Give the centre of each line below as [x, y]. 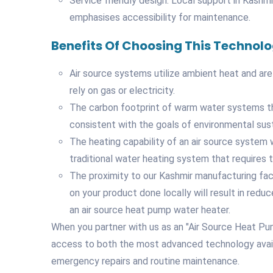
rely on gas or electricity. [122, 90]
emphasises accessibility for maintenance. [160, 17]
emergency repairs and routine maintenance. [145, 261]
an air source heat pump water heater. [150, 210]
